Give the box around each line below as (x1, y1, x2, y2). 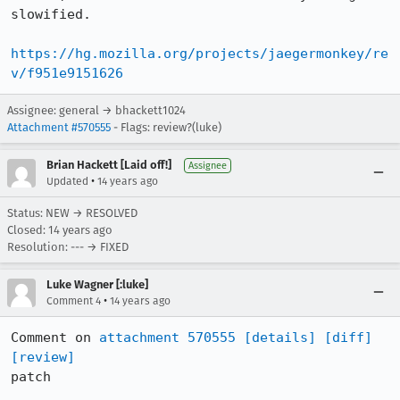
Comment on (11, 329, 99, 346)
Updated (46, 175, 88, 187)
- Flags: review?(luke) (111, 121, 221, 134)
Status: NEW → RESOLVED (7, 206, 137, 220)
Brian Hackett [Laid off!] (46, 158, 171, 171)
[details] (244, 329, 316, 346)
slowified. (11, 6, 91, 22)
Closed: (7, 223, 48, 237)
